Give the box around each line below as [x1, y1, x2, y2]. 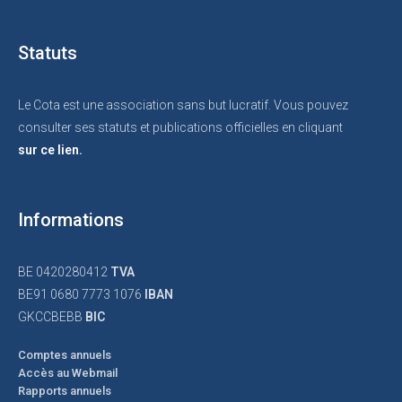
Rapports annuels [18, 384, 111, 398]
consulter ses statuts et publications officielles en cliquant [18, 120, 343, 135]
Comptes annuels [18, 348, 111, 362]
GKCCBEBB [18, 310, 85, 324]
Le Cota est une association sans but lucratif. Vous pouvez [18, 98, 348, 112]
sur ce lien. [18, 143, 83, 157]
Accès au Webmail [18, 366, 118, 380]
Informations [18, 209, 124, 231]
